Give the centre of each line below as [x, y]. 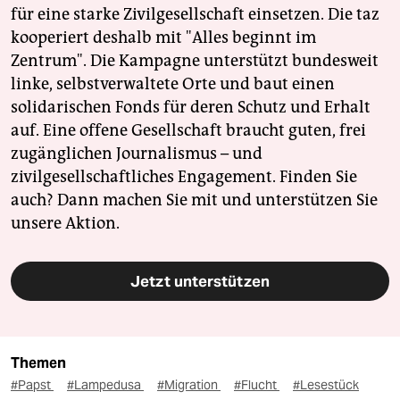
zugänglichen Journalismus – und [137, 154]
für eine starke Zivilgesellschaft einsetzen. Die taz [195, 15]
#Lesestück [326, 385]
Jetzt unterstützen [200, 282]
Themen [38, 363]
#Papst [32, 385]
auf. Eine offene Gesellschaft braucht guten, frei [188, 131]
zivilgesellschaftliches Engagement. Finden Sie [184, 177]
